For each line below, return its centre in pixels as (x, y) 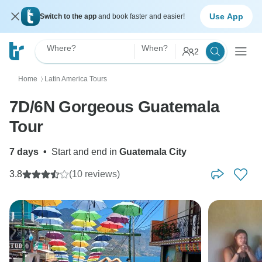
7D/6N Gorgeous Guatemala (115, 107)
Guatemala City (153, 152)
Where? (61, 48)
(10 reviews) (94, 174)
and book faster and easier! (142, 16)
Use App (226, 16)
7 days (24, 152)
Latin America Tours (76, 79)
